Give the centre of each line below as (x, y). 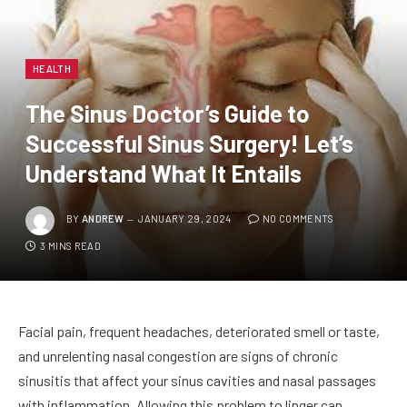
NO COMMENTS (298, 219)
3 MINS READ (70, 245)
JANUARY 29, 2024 (185, 219)
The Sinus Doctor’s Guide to (168, 113)
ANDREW (103, 219)
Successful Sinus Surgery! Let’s (189, 143)
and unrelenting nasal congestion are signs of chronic (178, 355)
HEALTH (52, 68)
